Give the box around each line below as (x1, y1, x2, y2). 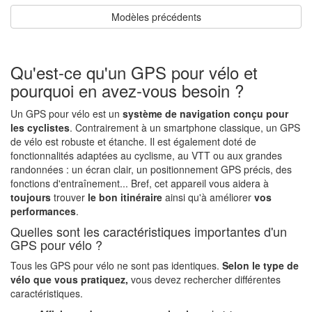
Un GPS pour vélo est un (10, 106, 123, 120)
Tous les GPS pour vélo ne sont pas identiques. (10, 258, 222, 272)
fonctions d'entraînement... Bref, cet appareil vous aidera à (10, 175, 269, 190)
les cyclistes (10, 120, 70, 134)
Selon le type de (222, 258, 299, 272)
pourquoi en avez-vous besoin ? (10, 77, 244, 102)
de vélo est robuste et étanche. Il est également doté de (10, 134, 256, 148)
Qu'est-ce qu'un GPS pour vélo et (10, 59, 258, 84)
